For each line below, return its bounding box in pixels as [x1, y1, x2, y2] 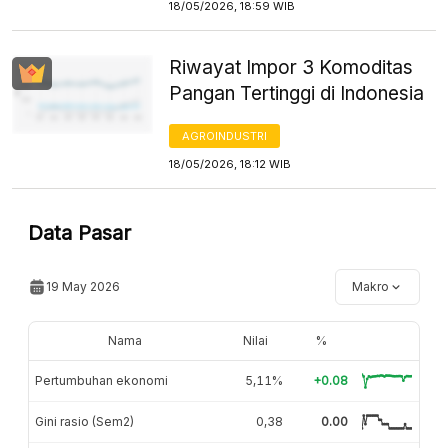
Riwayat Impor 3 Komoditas [169, 55, 414, 79]
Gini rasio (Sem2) [35, 413, 134, 429]
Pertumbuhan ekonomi [35, 372, 168, 388]
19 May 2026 [46, 278, 120, 294]
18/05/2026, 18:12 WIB [169, 156, 292, 171]
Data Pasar [28, 220, 131, 245]
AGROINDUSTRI [182, 128, 268, 143]
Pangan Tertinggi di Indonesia [169, 81, 425, 105]
